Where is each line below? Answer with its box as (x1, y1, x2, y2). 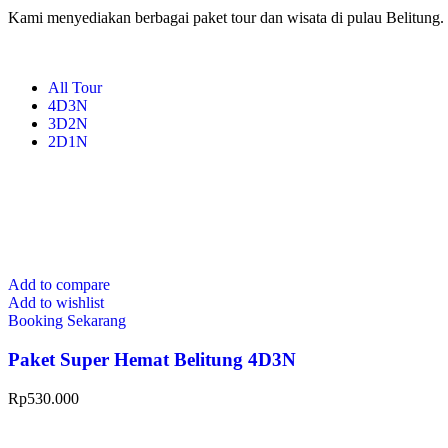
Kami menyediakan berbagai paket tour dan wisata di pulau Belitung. (8, 9, 444, 27)
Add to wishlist (8, 294, 104, 312)
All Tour (48, 79, 102, 97)
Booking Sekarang (8, 312, 126, 330)
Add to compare (8, 276, 110, 294)
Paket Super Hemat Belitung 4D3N (8, 349, 296, 371)
